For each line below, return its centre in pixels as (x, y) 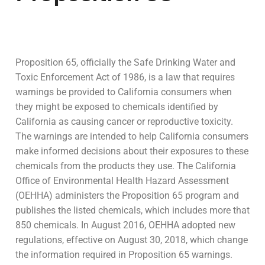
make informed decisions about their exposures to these (132, 151)
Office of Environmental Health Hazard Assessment (122, 180)
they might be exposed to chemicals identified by (117, 106)
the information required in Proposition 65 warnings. (124, 254)
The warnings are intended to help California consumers (132, 136)
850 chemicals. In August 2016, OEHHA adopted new (125, 225)
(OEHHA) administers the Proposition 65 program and (127, 195)
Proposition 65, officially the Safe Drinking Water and (125, 62)
